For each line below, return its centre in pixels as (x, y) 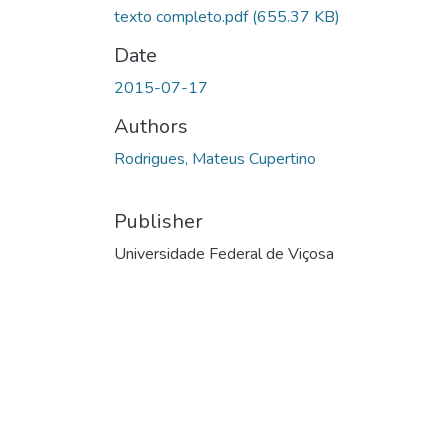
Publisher (158, 221)
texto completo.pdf (183, 16)
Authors (151, 126)
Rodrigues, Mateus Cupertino (215, 158)
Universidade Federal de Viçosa (224, 253)
